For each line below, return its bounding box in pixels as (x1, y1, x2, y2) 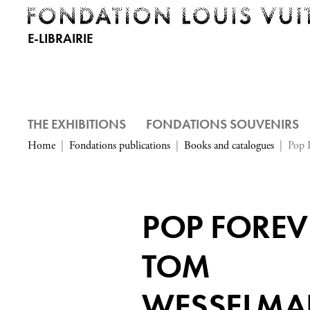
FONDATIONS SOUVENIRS (146, 116, 299, 133)
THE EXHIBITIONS (28, 116, 126, 133)
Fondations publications (69, 138, 170, 153)
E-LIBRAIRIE (28, 30, 93, 47)
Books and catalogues (184, 138, 274, 153)
